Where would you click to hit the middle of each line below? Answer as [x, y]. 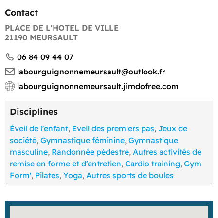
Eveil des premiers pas [113, 128]
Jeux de [173, 128]
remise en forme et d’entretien [65, 163]
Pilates [47, 175]
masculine [29, 152]
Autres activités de [167, 152]
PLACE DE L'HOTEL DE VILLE [62, 28]
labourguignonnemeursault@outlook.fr [91, 72]
